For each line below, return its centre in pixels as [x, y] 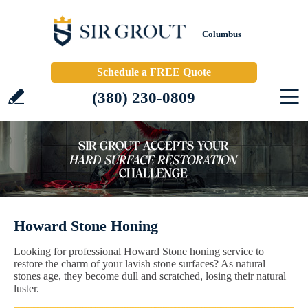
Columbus [222, 34]
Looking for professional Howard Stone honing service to [139, 251]
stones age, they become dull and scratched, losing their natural [150, 276]
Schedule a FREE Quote [154, 72]
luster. [26, 288]
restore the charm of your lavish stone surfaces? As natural [140, 264]
